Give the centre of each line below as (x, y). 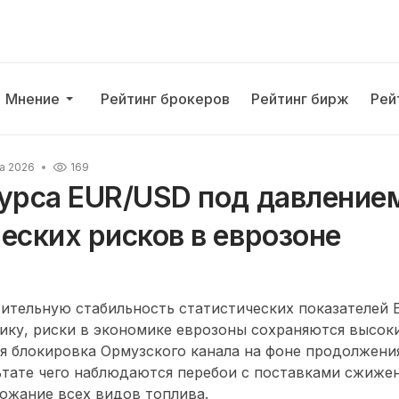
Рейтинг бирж (301, 99)
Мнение (33, 99)
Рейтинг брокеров (166, 99)
